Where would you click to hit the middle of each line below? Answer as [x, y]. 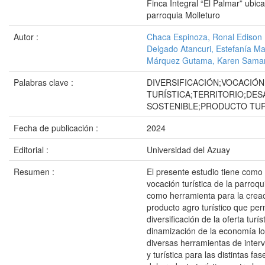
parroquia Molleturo [183, 15]
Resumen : [35, 172]
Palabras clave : [45, 82]
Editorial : [32, 150]
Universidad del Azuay [188, 150]
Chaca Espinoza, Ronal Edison [204, 37]
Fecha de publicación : [57, 128]
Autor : [27, 37]
